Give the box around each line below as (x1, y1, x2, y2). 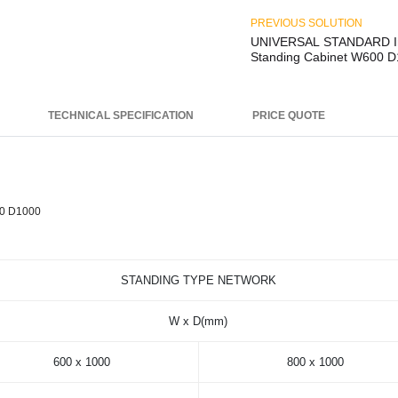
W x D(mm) (169, 314, 228, 329)
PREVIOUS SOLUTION (250, 16, 362, 29)
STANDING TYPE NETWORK (121, 274, 277, 288)
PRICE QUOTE (251, 109, 325, 123)
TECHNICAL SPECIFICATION (47, 109, 194, 123)
